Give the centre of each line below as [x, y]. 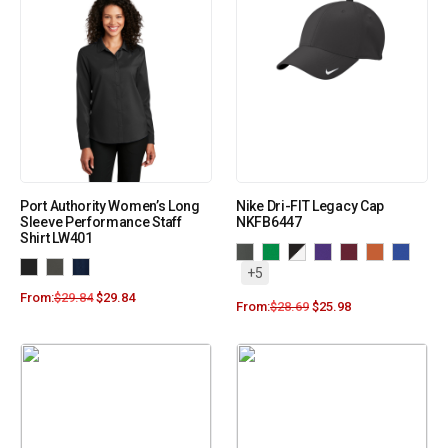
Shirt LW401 [56, 238]
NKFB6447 [269, 222]
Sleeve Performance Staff [101, 222]
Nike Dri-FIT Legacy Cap [310, 206]
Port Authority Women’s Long [110, 206]
